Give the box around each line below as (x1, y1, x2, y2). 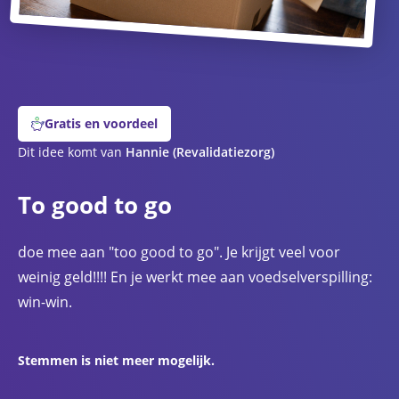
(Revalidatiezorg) (173, 143, 274, 161)
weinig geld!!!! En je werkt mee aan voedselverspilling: (18, 267, 372, 288)
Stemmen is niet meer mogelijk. (18, 352, 215, 370)
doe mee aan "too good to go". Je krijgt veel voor (18, 242, 340, 263)
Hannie (126, 143, 169, 161)
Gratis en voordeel (45, 115, 158, 133)
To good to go (18, 189, 172, 222)
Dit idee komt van (18, 143, 126, 161)
